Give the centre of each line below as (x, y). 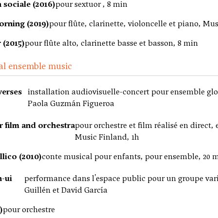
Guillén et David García (66, 190)
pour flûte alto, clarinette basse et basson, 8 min (111, 43)
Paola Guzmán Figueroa (71, 103)
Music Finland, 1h (107, 137)
